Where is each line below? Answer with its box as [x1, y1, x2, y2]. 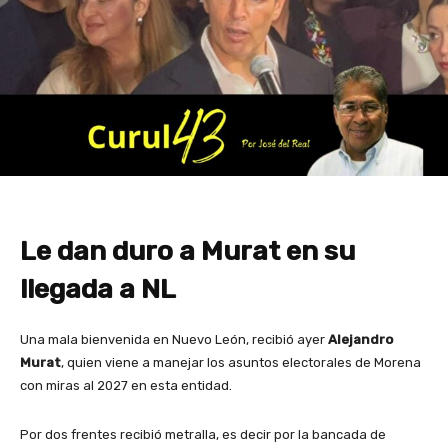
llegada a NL [20, 273, 176, 306]
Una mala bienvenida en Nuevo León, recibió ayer [20, 332, 328, 348]
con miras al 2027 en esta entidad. [20, 378, 232, 394]
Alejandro [328, 332, 393, 348]
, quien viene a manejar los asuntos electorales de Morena [61, 355, 421, 371]
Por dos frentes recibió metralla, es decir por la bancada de [20, 427, 386, 443]
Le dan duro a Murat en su [20, 235, 355, 268]
